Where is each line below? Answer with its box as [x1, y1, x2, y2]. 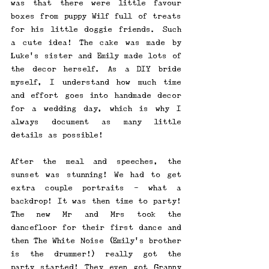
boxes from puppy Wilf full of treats [11, 11, 181, 21]
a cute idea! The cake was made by [11, 38, 181, 47]
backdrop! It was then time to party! [11, 196, 181, 206]
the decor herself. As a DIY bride [11, 64, 181, 74]
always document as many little [11, 117, 181, 127]
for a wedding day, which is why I [11, 104, 181, 113]
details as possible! [11, 130, 108, 140]
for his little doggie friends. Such [11, 25, 181, 34]
